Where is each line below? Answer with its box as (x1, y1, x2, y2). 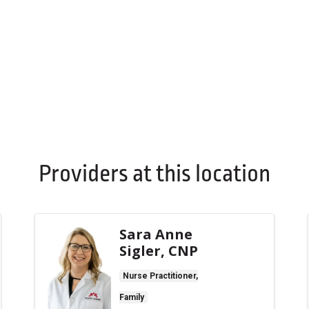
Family (119, 292, 144, 302)
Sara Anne (119, 225, 192, 243)
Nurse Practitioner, (123, 271, 198, 281)
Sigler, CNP (119, 241, 198, 260)
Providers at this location (38, 158, 271, 190)
